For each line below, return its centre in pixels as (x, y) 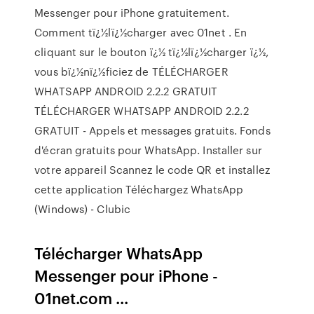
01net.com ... (82, 298)
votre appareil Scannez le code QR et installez (152, 170)
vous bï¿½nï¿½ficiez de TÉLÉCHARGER (131, 71)
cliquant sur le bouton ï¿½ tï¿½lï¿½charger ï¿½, (151, 52)
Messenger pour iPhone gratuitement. (132, 13)
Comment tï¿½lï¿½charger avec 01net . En (141, 32)
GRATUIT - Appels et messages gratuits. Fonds (152, 130)
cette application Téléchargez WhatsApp (139, 189)
